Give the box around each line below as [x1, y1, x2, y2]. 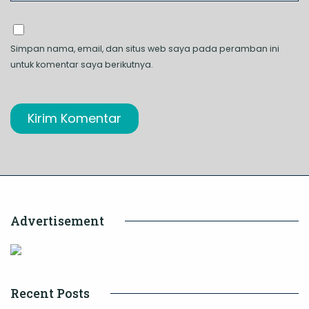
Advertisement [10, 212, 104, 230]
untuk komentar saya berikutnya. [10, 59, 153, 71]
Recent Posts [10, 285, 90, 302]
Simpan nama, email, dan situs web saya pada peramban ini [10, 43, 279, 55]
